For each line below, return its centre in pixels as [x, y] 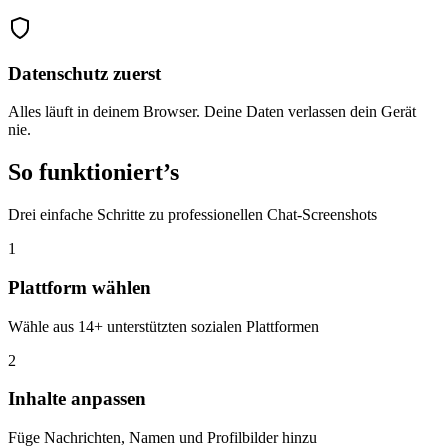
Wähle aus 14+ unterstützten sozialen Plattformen [163, 326]
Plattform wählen [79, 287]
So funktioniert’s [93, 172]
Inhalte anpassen [77, 399]
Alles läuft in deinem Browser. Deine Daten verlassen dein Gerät [212, 112]
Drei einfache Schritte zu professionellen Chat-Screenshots [192, 215]
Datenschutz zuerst [84, 73]
